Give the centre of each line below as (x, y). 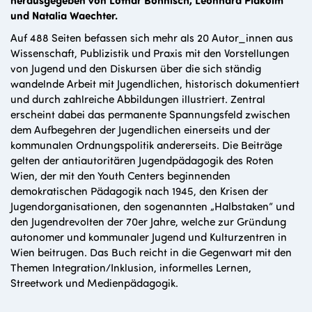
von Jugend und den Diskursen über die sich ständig (136, 68)
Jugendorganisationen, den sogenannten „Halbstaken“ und (153, 206)
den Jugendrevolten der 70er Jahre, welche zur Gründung (148, 221)
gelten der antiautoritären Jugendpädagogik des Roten (142, 160)
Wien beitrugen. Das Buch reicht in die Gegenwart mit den (151, 252)
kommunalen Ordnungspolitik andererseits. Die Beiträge (146, 145)
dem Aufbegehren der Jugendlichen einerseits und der (140, 130)
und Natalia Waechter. (64, 15)
